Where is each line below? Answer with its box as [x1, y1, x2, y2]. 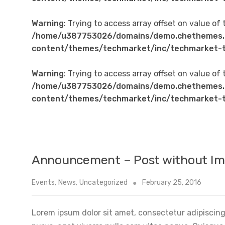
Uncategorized [79, 178, 128, 187]
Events [32, 178, 55, 187]
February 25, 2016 [142, 178, 201, 187]
